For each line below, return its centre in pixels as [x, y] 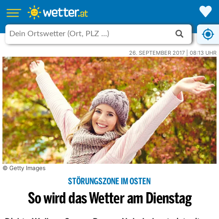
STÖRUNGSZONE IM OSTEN [109, 182]
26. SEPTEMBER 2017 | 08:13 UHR [173, 53]
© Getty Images [24, 168]
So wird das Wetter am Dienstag [109, 199]
